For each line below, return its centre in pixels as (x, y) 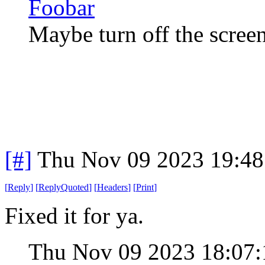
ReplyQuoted (64, 187)
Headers (112, 187)
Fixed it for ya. (74, 215)
